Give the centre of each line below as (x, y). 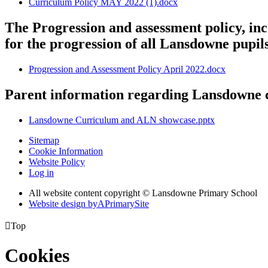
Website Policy (57, 162)
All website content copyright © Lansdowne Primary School (143, 193)
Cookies (37, 255)
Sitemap (44, 140)
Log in (41, 172)
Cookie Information (66, 151)
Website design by (63, 203)
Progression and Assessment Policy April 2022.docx (127, 69)
